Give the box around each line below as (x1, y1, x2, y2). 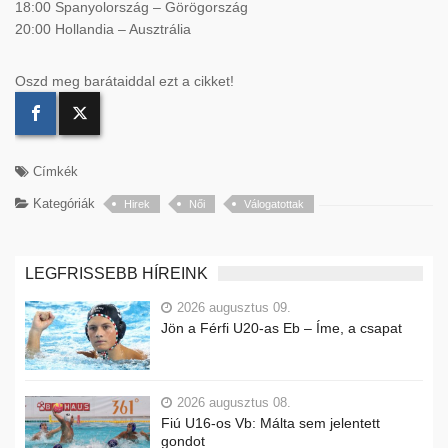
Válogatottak (244, 197, 304, 210)
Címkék (29, 163, 78, 179)
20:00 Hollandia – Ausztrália (15, 20, 191, 37)
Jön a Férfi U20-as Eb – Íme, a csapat (161, 319, 402, 336)
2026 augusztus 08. (177, 395, 291, 411)
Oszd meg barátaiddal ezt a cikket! (15, 72, 234, 89)
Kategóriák (29, 195, 95, 211)
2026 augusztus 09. (177, 299, 291, 315)
